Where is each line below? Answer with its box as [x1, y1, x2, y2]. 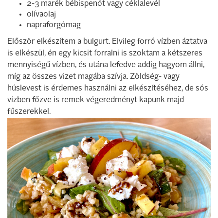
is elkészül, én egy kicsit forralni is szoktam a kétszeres [7, 50, 202, 58]
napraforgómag [27, 21, 81, 30]
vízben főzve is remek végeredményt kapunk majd [7, 96, 184, 105]
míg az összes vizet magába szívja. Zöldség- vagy [7, 73, 180, 81]
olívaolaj [27, 11, 56, 19]
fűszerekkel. [7, 108, 51, 116]
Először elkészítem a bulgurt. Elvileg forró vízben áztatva [7, 38, 207, 46]
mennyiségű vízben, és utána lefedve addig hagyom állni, [7, 61, 204, 70]
